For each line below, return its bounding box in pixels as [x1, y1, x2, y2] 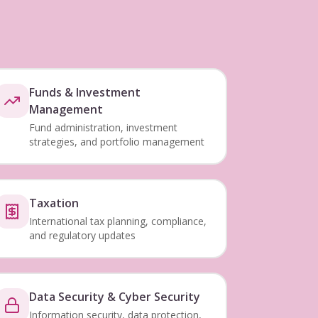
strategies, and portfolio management [28, 135, 204, 148]
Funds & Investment [28, 84, 141, 100]
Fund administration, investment [28, 121, 177, 134]
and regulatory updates [28, 229, 136, 242]
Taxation [28, 195, 79, 211]
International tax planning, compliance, [28, 214, 207, 228]
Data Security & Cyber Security [28, 289, 200, 305]
